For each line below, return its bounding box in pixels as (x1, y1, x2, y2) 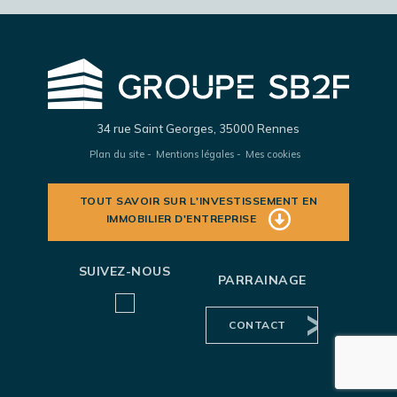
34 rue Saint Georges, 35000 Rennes (97, 121, 300, 136)
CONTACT (229, 317, 286, 331)
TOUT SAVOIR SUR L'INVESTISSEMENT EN (79, 193, 318, 207)
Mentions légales (155, 147, 234, 160)
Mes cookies (245, 147, 300, 160)
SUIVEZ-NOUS (78, 262, 171, 279)
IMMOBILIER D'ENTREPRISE (105, 211, 260, 225)
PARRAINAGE (217, 271, 307, 288)
